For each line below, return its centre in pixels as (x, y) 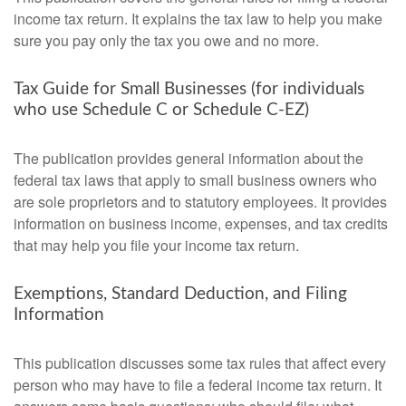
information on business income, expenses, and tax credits (201, 223)
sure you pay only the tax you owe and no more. (166, 40)
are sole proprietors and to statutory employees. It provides (200, 202)
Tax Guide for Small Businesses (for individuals (189, 89)
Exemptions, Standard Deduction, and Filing (180, 294)
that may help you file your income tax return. (156, 245)
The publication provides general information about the (188, 158)
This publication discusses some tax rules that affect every (200, 363)
